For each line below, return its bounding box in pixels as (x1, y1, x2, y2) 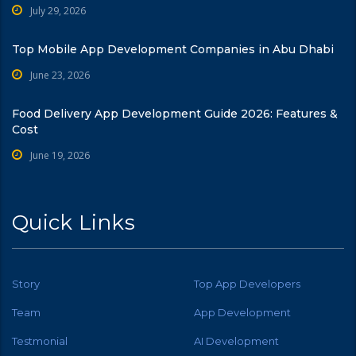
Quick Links (12, 210, 135, 236)
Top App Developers (194, 277, 300, 291)
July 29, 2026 (30, 4, 86, 18)
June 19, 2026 (30, 149, 90, 163)
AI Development (194, 335, 279, 348)
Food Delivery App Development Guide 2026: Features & (12, 106, 338, 122)
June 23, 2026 (30, 68, 90, 83)
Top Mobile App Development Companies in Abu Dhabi (12, 42, 334, 57)
